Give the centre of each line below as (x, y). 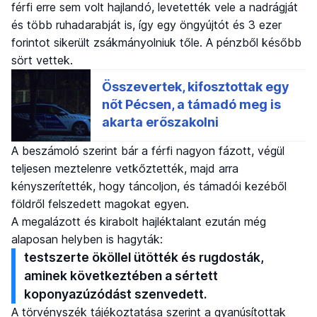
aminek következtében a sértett (121, 276)
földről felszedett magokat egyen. (100, 204)
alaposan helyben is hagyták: (87, 240)
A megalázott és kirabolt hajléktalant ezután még (139, 222)
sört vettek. (42, 60)
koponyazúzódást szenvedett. (116, 294)
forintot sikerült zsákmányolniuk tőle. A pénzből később (156, 43)
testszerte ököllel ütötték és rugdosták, (144, 258)
